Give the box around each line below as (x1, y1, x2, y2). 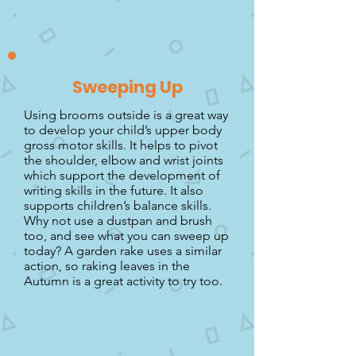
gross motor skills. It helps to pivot (24, 137, 218, 153)
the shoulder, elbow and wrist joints (24, 153, 223, 168)
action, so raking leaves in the (24, 258, 190, 273)
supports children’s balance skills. (24, 198, 211, 213)
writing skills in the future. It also (24, 183, 203, 198)
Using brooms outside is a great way (24, 107, 228, 122)
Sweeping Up (72, 75, 183, 99)
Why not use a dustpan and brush (24, 213, 212, 228)
